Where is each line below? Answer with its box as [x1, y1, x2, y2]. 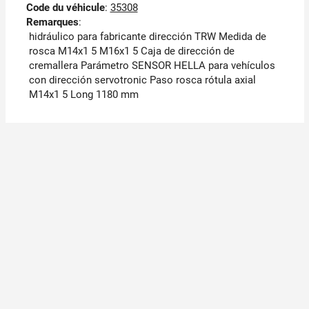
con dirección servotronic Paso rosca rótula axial [28, 74, 256, 87]
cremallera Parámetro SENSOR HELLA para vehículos [28, 59, 275, 72]
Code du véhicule [26, 1, 105, 14]
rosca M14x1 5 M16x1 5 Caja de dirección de [28, 45, 235, 58]
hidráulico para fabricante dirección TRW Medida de [28, 30, 266, 43]
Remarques [26, 16, 79, 29]
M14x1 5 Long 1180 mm [28, 88, 139, 101]
